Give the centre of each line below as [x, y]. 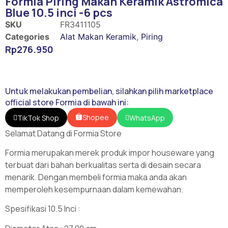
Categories [27, 37]
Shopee [96, 117]
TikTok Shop [38, 118]
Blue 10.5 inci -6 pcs [59, 13]
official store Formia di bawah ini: [67, 102]
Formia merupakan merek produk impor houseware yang [110, 152]
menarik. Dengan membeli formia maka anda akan [96, 177]
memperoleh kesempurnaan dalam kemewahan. [94, 189]
